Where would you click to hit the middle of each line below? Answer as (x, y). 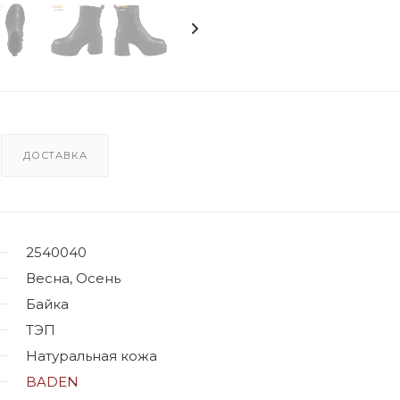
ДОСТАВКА (55, 155)
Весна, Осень (73, 278)
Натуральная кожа (92, 355)
